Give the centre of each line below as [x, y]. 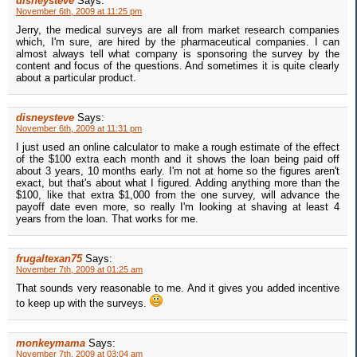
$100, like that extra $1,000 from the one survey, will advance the [178, 195]
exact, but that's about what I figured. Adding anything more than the [178, 183]
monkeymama [51, 343]
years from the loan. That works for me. [107, 219]
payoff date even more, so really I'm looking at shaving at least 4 [178, 207]
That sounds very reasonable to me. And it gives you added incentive [178, 288]
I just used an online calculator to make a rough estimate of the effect [178, 147]
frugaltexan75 [49, 259]
